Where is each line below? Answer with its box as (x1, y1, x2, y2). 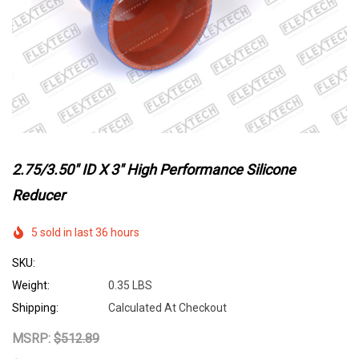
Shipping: (12, 301, 58, 314)
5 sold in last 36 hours (31, 226, 139, 239)
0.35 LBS (108, 279, 152, 292)
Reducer (12, 187, 65, 204)
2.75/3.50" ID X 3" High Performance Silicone (12, 161, 296, 178)
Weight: (12, 279, 50, 292)
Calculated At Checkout (108, 301, 227, 314)
